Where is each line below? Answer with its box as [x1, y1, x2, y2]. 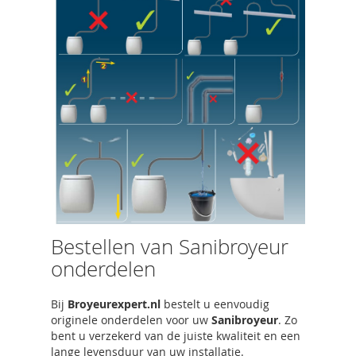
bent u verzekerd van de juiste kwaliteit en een [51, 328, 300, 344]
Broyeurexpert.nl [68, 296, 161, 312]
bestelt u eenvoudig [161, 296, 269, 312]
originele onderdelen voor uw [51, 312, 211, 328]
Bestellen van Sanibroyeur [51, 233, 288, 261]
